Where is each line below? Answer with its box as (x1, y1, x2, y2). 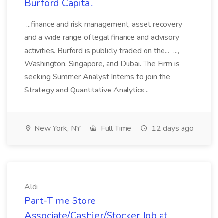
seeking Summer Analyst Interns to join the (24, 72, 170, 82)
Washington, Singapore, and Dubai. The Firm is (24, 58, 180, 69)
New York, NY (32, 123, 81, 134)
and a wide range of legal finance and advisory (24, 32, 179, 43)
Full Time (99, 123, 131, 134)
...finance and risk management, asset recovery (24, 19, 182, 30)
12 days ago (149, 123, 194, 134)
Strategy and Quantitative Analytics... (24, 85, 151, 95)
